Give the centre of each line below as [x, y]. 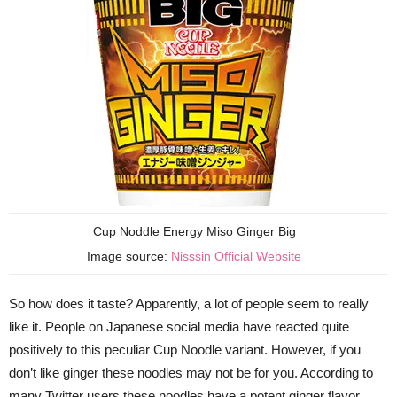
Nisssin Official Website [236, 256]
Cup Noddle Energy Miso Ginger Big [194, 231]
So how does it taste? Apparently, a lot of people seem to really [189, 303]
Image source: [129, 256]
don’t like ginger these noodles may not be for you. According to [191, 372]
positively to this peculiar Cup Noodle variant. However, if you [185, 349]
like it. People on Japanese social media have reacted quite [179, 326]
